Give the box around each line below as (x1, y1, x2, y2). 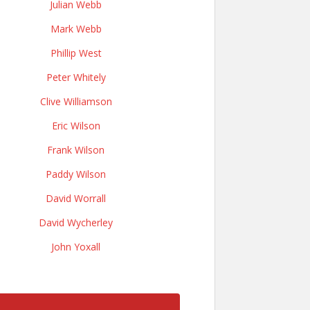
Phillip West (50, 46, 102, 60)
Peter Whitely (46, 71, 106, 84)
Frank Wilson (47, 143, 104, 156)
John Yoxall (51, 240, 100, 253)
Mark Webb (50, 22, 102, 35)
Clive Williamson (39, 95, 112, 108)
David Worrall (46, 192, 106, 205)
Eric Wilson (51, 119, 100, 132)
